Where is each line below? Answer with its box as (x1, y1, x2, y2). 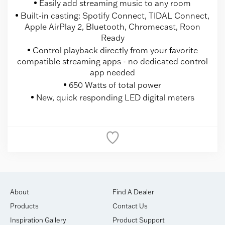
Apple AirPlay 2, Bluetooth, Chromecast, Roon (25, 21, 200, 32)
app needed (90, 67, 135, 77)
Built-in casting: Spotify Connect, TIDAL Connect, (21, 10, 209, 21)
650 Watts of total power (69, 79, 161, 90)
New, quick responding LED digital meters (36, 92, 194, 102)
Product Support (113, 215, 165, 224)
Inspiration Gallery (10, 215, 66, 224)
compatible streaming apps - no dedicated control (17, 56, 208, 66)
